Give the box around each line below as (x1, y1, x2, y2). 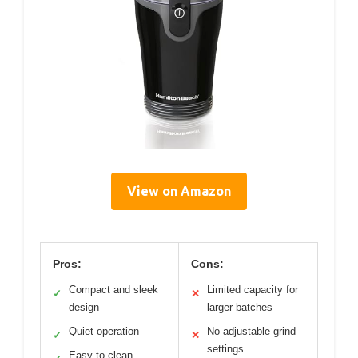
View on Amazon (127, 184, 231, 198)
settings (207, 343, 244, 355)
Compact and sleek (69, 284, 158, 296)
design (69, 301, 99, 313)
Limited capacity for (207, 284, 298, 296)
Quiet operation (69, 325, 139, 337)
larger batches (207, 301, 272, 313)
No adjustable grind (207, 325, 296, 337)
